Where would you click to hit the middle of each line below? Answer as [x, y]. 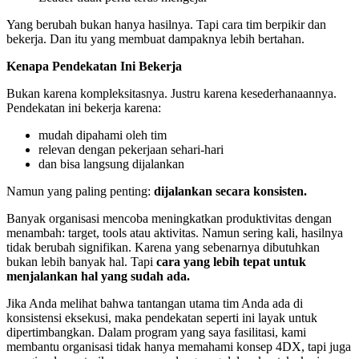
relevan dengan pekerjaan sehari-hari [131, 149]
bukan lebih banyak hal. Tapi [81, 261]
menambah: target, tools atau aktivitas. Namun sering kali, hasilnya [175, 232]
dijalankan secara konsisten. [230, 191]
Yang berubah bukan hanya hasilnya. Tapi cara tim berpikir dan [166, 24]
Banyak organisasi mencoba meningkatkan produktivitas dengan [169, 218]
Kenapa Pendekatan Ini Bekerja [94, 66]
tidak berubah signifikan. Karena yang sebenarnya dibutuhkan [163, 247]
